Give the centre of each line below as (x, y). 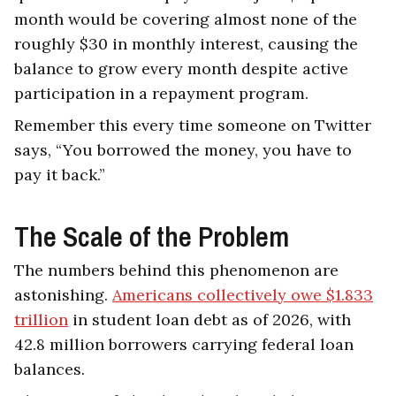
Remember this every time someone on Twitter (193, 126)
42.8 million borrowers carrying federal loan (184, 345)
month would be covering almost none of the (186, 19)
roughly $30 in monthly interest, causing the (186, 44)
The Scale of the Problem (152, 237)
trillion (41, 320)
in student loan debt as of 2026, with (209, 320)
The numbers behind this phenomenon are (176, 270)
